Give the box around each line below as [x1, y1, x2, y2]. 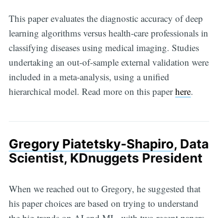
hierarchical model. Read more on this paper [8, 85, 175, 98]
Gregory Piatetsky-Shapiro [8, 136, 174, 152]
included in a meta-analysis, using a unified [8, 71, 169, 83]
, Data [173, 136, 209, 152]
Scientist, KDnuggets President [8, 150, 202, 166]
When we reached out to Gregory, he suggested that [8, 182, 200, 195]
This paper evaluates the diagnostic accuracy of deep [8, 12, 203, 25]
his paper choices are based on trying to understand [8, 197, 199, 210]
